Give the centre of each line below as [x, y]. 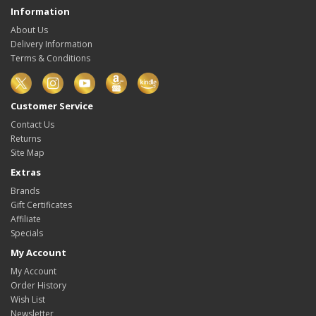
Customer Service [52, 106]
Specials [27, 233]
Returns [26, 139]
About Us [29, 30]
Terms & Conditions [50, 58]
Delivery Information [51, 44]
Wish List [28, 300]
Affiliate [26, 219]
